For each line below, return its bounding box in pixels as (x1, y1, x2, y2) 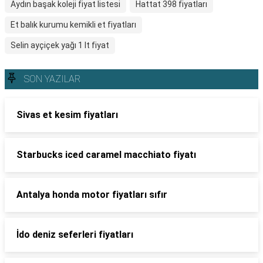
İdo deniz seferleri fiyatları (16, 229, 133, 240)
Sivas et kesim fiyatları (16, 109, 118, 120)
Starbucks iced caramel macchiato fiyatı (16, 149, 196, 160)
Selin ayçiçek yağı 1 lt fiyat (11, 41, 109, 50)
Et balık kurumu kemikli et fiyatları (11, 20, 136, 29)
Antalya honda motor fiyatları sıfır (16, 189, 167, 200)
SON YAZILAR (24, 73, 80, 85)
